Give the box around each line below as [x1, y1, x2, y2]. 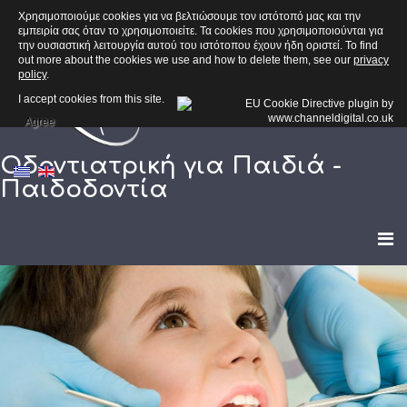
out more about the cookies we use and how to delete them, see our [18, 54, 353, 66]
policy [18, 68, 46, 81]
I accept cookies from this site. [18, 93, 164, 105]
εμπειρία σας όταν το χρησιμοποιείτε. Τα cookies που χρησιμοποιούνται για [18, 25, 383, 37]
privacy [353, 54, 389, 66]
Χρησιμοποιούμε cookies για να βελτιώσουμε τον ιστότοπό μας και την [18, 10, 361, 23]
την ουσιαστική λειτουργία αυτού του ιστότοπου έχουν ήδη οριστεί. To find [18, 39, 378, 52]
